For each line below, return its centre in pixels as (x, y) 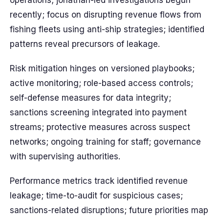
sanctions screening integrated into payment (98, 112)
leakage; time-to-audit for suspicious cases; (96, 196)
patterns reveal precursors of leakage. (85, 44)
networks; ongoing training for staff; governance (105, 142)
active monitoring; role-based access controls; (101, 83)
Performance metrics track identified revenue (99, 181)
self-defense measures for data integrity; (90, 98)
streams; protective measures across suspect (100, 127)
